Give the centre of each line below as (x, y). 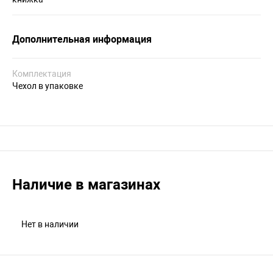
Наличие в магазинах (86, 185)
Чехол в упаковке (48, 86)
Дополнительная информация (82, 39)
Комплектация (42, 74)
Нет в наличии (50, 224)
